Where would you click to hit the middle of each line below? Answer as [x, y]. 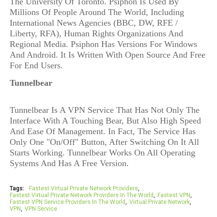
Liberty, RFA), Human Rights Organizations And [96, 34]
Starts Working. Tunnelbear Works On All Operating [102, 152]
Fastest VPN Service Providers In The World [68, 202]
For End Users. [36, 66]
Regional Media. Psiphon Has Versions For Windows [103, 44]
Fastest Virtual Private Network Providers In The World [82, 195]
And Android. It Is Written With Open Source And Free [108, 55]
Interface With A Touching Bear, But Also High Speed [105, 120]
